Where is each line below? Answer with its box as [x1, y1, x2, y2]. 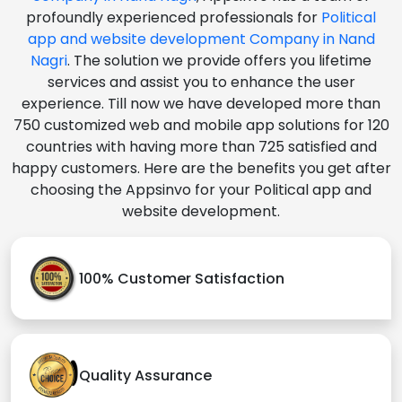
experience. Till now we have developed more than [22, 93, 380, 115]
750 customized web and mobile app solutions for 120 [13, 115, 389, 136]
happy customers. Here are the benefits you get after [11, 158, 391, 179]
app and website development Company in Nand [27, 29, 375, 50]
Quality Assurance [79, 364, 212, 386]
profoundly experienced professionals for [26, 7, 321, 29]
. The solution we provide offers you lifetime [67, 50, 371, 72]
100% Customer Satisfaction [79, 267, 284, 289]
